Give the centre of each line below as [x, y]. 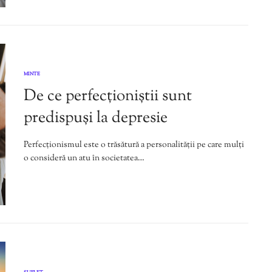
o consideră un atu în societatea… [84, 159]
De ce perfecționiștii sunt [108, 97]
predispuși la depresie [96, 118]
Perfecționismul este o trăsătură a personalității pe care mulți [134, 145]
